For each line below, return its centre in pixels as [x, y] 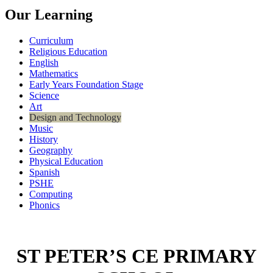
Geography [51, 151]
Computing [51, 194]
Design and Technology [75, 118]
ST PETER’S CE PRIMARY [136, 256]
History [44, 140]
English [44, 63]
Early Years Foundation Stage [86, 85]
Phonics [44, 205]
